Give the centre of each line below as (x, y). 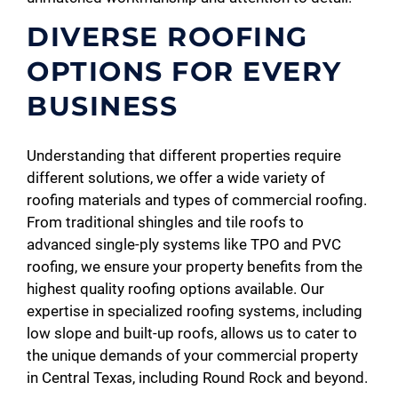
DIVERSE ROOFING (167, 37)
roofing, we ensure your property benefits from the (195, 267)
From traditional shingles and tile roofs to (165, 222)
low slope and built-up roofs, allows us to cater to (192, 333)
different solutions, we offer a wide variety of (176, 178)
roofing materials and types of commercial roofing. (197, 200)
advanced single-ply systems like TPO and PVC (184, 244)
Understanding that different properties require (184, 155)
